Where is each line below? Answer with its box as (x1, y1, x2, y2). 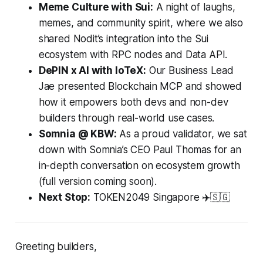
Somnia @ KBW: (38, 128, 117, 140)
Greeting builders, (15, 241, 97, 253)
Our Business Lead (146, 65, 234, 77)
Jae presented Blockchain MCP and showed (38, 80, 242, 93)
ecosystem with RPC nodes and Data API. (38, 49, 228, 61)
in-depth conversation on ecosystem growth (38, 160, 240, 172)
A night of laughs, (153, 1, 235, 14)
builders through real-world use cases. (38, 112, 215, 124)
